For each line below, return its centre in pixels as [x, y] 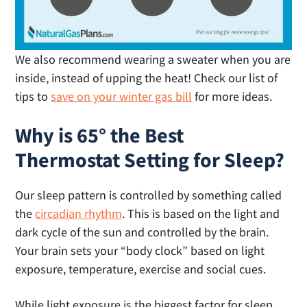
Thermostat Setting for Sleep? [150, 160]
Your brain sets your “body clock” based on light [140, 251]
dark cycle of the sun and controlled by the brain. [142, 232]
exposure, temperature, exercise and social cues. [141, 269]
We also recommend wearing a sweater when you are [153, 60]
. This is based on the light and [201, 214]
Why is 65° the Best [100, 135]
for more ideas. [232, 97]
